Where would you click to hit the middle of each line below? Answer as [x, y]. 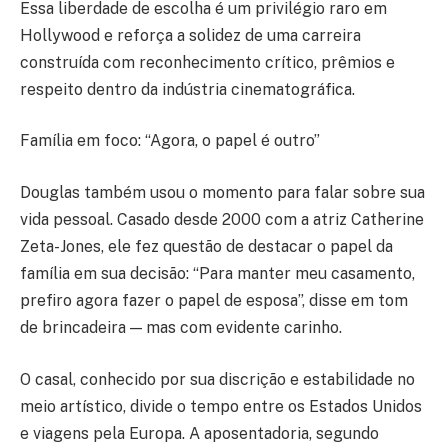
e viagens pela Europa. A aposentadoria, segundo [199, 433]
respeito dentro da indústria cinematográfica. [187, 89]
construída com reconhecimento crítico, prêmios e [207, 62]
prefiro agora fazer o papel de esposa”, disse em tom [214, 301]
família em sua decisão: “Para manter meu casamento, [217, 274]
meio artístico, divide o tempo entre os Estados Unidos [221, 406]
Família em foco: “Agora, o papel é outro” [170, 141]
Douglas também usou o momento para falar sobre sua [222, 193]
